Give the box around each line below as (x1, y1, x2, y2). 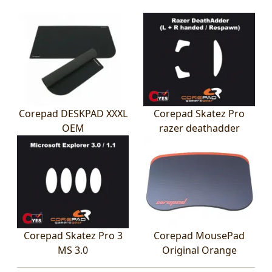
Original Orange (161, 243, 237, 257)
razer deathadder (158, 121, 240, 135)
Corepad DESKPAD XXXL (18, 106, 127, 120)
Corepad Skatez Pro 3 (23, 229, 123, 243)
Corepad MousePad (154, 229, 245, 243)
